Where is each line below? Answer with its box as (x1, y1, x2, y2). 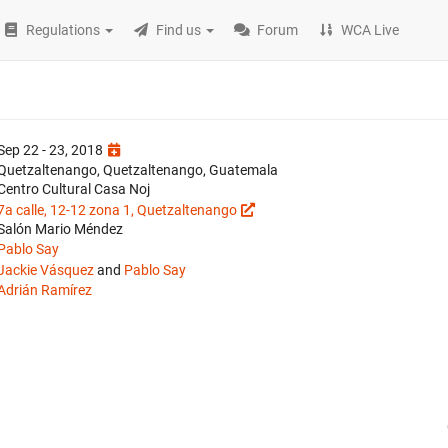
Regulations (26, 22, 101, 38)
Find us (156, 22, 202, 38)
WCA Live (341, 22, 400, 38)
